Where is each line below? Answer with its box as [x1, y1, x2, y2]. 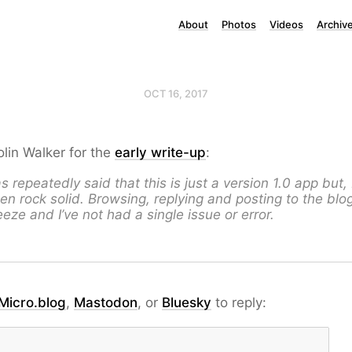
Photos [222, 18, 256, 31]
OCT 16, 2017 [144, 87, 208, 100]
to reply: [211, 295, 266, 310]
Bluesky [162, 295, 211, 310]
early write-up [115, 145, 206, 160]
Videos [269, 18, 303, 31]
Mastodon [74, 295, 137, 310]
